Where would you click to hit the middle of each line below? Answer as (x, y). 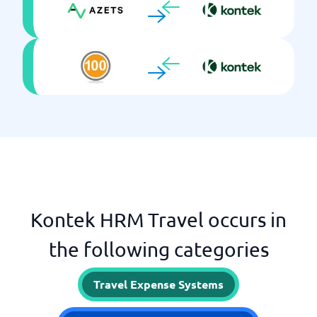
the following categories (158, 249)
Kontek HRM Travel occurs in (158, 220)
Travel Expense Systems (158, 284)
